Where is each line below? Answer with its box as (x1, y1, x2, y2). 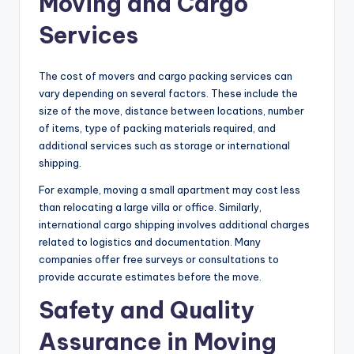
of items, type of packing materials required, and (39, 122, 276, 135)
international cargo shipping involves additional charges (39, 218, 310, 232)
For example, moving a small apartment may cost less (39, 183, 300, 197)
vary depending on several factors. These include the (39, 87, 298, 100)
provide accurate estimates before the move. (39, 270, 262, 284)
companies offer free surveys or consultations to (39, 253, 279, 266)
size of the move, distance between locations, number (39, 104, 304, 118)
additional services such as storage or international (39, 139, 290, 153)
